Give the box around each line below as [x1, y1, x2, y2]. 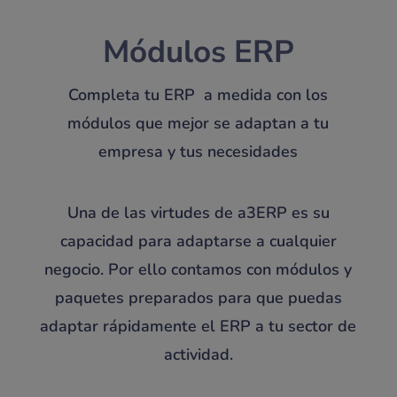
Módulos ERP [102, 31, 294, 74]
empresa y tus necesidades [98, 141, 299, 163]
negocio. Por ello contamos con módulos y [44, 259, 353, 281]
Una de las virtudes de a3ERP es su [66, 202, 330, 224]
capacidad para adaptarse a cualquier [59, 230, 337, 253]
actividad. [163, 344, 233, 366]
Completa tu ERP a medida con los [68, 84, 329, 106]
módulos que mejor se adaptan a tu [67, 113, 330, 135]
